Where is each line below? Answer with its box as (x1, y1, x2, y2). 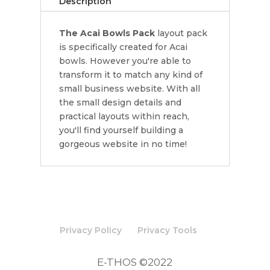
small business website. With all (59, 83, 201, 94)
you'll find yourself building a (59, 124, 184, 136)
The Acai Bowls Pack (59, 27, 155, 39)
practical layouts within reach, (59, 110, 190, 122)
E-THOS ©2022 (97, 256, 173, 268)
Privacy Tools (137, 224, 197, 236)
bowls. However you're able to (59, 55, 192, 66)
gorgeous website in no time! (59, 138, 187, 149)
